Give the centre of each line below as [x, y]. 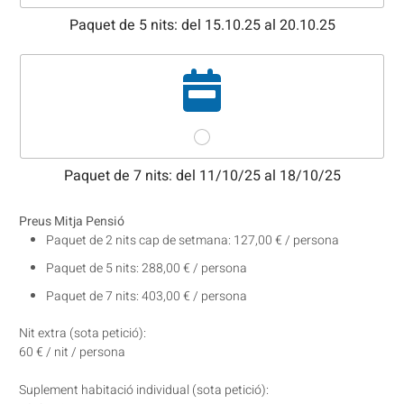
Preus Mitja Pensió [72, 221]
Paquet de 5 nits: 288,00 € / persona [147, 268]
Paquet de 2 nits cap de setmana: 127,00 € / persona [193, 240]
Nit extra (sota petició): [83, 333]
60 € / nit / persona [72, 352]
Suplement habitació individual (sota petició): [144, 390]
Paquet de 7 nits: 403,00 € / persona [147, 296]
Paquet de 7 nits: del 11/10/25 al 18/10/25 [202, 175]
